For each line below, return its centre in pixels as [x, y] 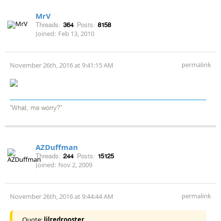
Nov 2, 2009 [75, 165]
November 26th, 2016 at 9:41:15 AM [62, 65]
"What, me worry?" [36, 108]
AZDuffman [57, 147]
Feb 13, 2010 [76, 33]
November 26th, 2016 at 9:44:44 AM [62, 196]
